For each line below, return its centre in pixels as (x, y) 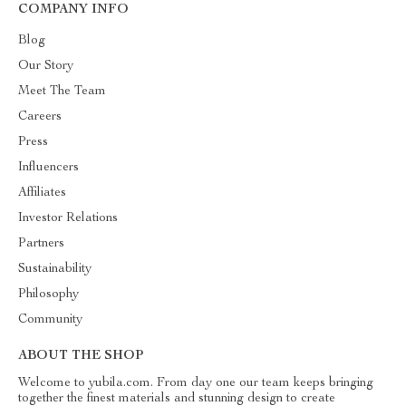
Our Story (46, 66)
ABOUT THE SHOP (81, 356)
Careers (40, 117)
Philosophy (48, 295)
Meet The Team (62, 92)
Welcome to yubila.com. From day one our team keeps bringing (196, 383)
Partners (41, 244)
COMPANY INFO (73, 10)
